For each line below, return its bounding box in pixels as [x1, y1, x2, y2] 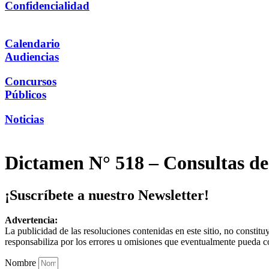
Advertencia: [5, 215, 58, 226]
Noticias [5, 112, 44, 125]
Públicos [5, 88, 46, 101]
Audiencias [5, 50, 59, 64]
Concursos [5, 74, 56, 88]
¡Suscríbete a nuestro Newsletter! [5, 187, 209, 203]
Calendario [5, 37, 60, 50]
